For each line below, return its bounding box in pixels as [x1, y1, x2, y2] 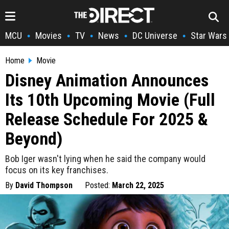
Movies [35, 30, 62, 41]
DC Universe [132, 30, 177, 41]
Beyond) [5, 128, 62, 149]
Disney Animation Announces [5, 70, 209, 90]
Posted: [85, 180, 112, 190]
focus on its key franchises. [5, 165, 108, 175]
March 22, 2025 [112, 180, 164, 190]
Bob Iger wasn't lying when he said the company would [5, 153, 205, 164]
